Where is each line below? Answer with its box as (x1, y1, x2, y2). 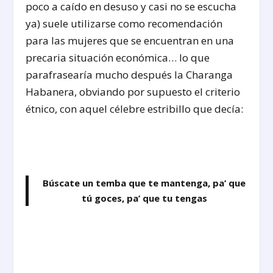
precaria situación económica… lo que (26, 50, 210, 65)
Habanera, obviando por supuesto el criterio (26, 84, 241, 99)
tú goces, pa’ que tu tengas (81, 191, 207, 204)
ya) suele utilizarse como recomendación (26, 16, 223, 30)
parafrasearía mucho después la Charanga (26, 67, 233, 82)
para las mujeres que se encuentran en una (26, 33, 235, 48)
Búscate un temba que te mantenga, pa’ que (43, 176, 246, 189)
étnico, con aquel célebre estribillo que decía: (26, 101, 244, 116)
